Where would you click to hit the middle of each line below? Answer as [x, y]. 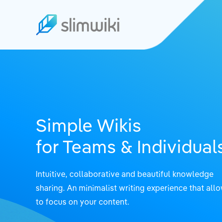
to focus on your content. [83, 201]
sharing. [50, 188]
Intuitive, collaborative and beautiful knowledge [125, 174]
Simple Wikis [88, 125]
